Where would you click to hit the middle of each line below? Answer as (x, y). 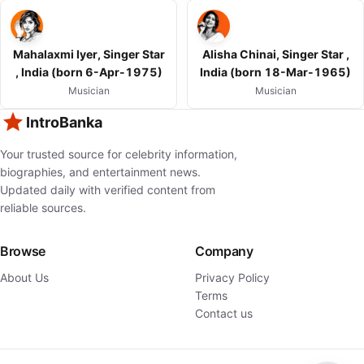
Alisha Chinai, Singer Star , (275, 54)
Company (224, 251)
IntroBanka (64, 123)
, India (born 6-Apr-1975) (89, 72)
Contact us (224, 314)
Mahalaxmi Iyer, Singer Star (89, 54)
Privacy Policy (232, 278)
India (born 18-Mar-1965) (275, 72)
